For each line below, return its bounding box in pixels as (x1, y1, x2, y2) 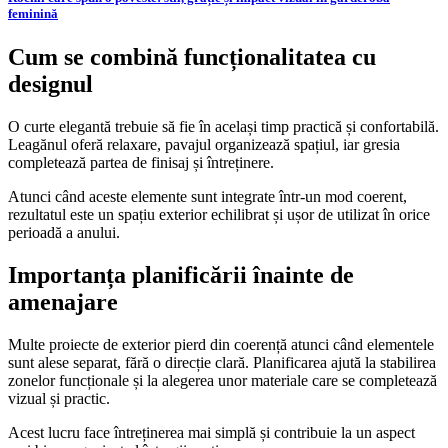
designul (8, 71, 93, 98)
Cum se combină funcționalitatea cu (8, 44, 376, 71)
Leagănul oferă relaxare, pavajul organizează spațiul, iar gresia (8, 136, 400, 154)
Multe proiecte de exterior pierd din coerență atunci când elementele (8, 336, 434, 354)
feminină (8, 6, 58, 22)
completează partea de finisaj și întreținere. (8, 154, 274, 172)
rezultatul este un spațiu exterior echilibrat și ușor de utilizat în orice (8, 206, 430, 224)
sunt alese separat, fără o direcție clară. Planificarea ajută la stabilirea (8, 354, 436, 372)
